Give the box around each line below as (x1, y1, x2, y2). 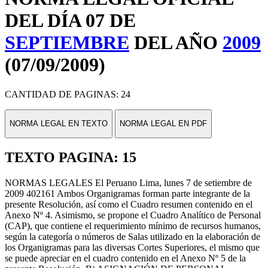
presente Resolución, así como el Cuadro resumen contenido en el (5, 199, 252, 210)
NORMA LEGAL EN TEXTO (10, 119, 108, 129)
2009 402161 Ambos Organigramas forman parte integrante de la (5, 188, 250, 199)
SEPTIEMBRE (5, 32, 129, 54)
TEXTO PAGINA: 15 (5, 150, 136, 166)
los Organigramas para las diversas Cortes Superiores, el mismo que (5, 242, 260, 253)
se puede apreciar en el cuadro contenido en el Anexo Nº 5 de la (5, 253, 246, 264)
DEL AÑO (129, 32, 223, 54)
